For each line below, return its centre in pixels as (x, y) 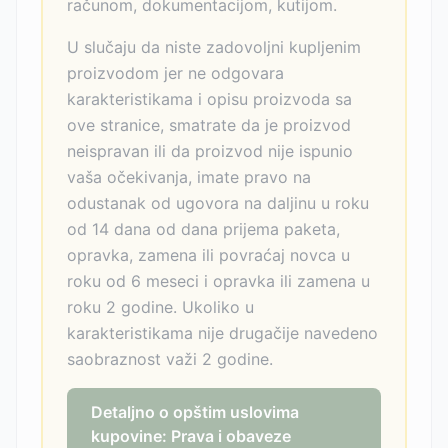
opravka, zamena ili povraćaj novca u (208, 255)
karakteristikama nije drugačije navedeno (222, 333)
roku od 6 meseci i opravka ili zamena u (218, 281)
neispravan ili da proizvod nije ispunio (210, 151)
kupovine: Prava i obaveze (191, 436)
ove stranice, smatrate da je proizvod (209, 125)
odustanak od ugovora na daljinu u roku (218, 203)
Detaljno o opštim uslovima (195, 412)
